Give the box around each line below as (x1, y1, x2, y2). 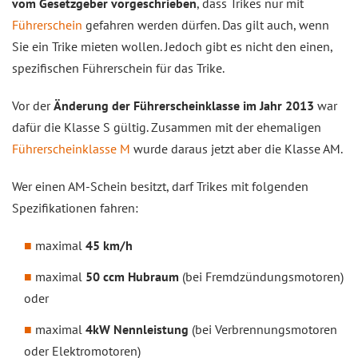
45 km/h (86, 237, 133, 253)
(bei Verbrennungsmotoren (189, 321, 337, 337)
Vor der (12, 97, 54, 113)
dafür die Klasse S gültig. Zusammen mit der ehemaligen (12, 119, 321, 135)
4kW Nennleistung (86, 321, 189, 337)
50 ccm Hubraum (86, 268, 179, 284)
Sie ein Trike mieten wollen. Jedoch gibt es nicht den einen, (12, 38, 332, 54)
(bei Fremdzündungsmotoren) (179, 268, 344, 284)
